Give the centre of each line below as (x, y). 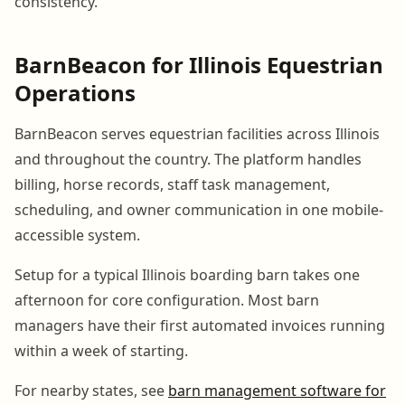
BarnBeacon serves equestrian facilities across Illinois (197, 133)
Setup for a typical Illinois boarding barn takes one (187, 274)
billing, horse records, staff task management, (172, 184)
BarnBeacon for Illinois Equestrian (199, 64)
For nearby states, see (91, 390)
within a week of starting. (101, 350)
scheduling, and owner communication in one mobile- (199, 209)
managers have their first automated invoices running (200, 325)
